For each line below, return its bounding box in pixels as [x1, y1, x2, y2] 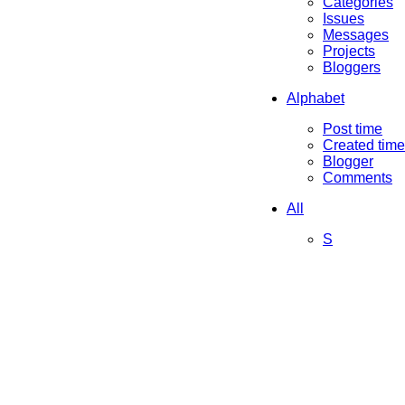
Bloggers [323, 59, 381, 75]
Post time [323, 120, 382, 137]
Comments [323, 169, 392, 185]
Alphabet [287, 89, 344, 106]
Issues [323, 10, 364, 26]
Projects [323, 42, 375, 59]
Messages [323, 26, 389, 42]
